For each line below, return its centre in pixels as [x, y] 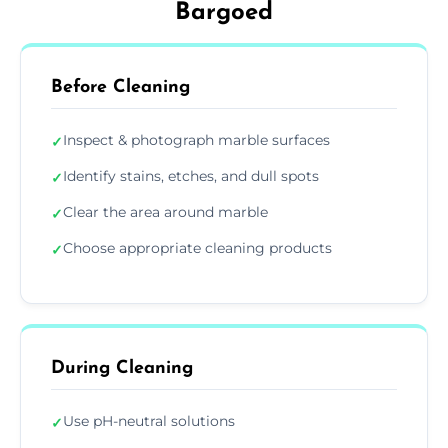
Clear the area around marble [165, 212]
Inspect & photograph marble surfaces [196, 140]
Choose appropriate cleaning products [197, 248]
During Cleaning [122, 369]
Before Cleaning [120, 88]
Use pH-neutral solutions [149, 421]
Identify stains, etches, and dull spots [191, 176]
